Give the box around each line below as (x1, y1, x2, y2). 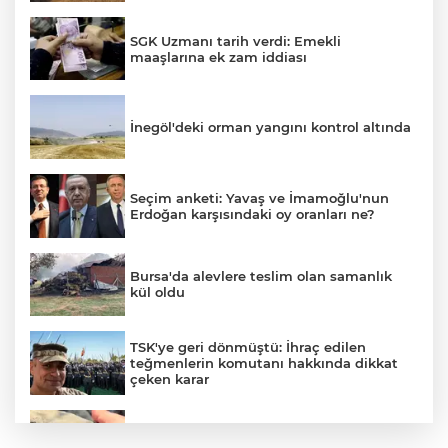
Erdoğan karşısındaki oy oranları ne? (130, 205, 375, 222)
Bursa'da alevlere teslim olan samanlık (130, 268, 392, 285)
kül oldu (130, 284, 185, 301)
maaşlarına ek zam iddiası (130, 48, 307, 65)
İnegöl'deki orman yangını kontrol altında (130, 119, 411, 136)
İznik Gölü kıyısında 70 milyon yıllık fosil (130, 425, 402, 442)
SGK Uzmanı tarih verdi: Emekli (130, 32, 341, 49)
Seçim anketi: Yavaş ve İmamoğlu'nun (130, 189, 389, 206)
